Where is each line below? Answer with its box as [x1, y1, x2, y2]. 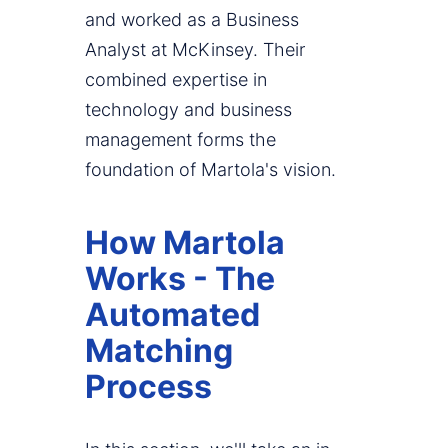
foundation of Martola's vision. [85, 159, 336, 181]
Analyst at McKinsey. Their [85, 39, 305, 61]
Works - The [85, 259, 275, 299]
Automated [85, 295, 260, 335]
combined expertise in [85, 69, 267, 91]
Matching [85, 331, 233, 371]
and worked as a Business [85, 9, 299, 31]
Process [85, 367, 212, 407]
